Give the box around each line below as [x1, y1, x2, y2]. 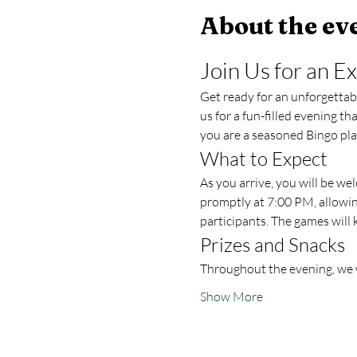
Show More [199, 288, 263, 304]
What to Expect [199, 146, 328, 171]
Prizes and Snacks [199, 232, 345, 257]
